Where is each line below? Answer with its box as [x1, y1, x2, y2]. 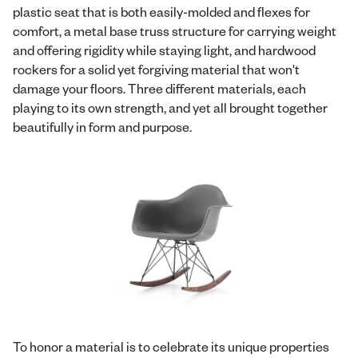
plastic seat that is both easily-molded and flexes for [13, 2, 310, 20]
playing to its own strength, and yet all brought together [13, 98, 328, 116]
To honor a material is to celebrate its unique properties [13, 337, 329, 355]
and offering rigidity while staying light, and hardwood [13, 41, 316, 58]
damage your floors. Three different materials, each [13, 79, 306, 97]
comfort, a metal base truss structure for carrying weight [13, 22, 336, 39]
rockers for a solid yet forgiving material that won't [13, 60, 300, 78]
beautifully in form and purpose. [13, 117, 192, 135]
